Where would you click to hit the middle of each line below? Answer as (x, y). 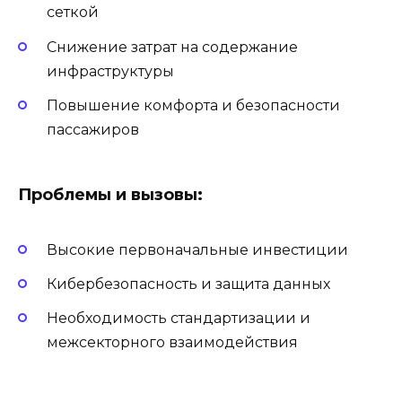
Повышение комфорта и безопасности (193, 105)
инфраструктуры (110, 71)
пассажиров (93, 129)
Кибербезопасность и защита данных (188, 284)
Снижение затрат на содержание (172, 47)
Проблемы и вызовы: (110, 194)
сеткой (73, 13)
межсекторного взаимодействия (172, 343)
